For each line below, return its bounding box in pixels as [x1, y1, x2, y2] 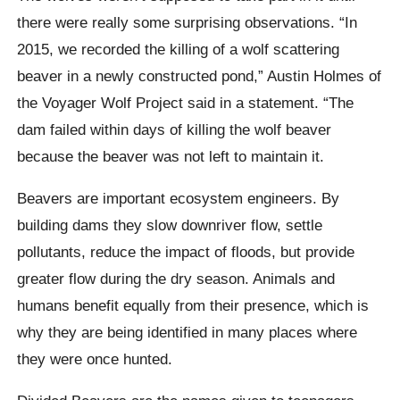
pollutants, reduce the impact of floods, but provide [17, 242, 355, 261]
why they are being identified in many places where [17, 322, 358, 341]
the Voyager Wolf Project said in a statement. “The [17, 93, 354, 112]
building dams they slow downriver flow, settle [17, 215, 323, 234]
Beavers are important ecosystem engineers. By [17, 188, 340, 207]
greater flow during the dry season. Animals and [17, 269, 336, 287]
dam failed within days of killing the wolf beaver [17, 120, 332, 138]
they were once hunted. [17, 349, 173, 368]
